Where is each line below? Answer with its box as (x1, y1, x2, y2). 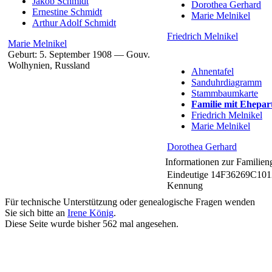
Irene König (67, 207, 114, 218)
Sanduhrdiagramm (191, 76, 262, 87)
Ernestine (32, 6, 70, 17)
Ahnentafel (191, 66, 234, 76)
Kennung (167, 180, 203, 191)
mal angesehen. (117, 218, 178, 229)
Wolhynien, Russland (8, 59, 90, 70)
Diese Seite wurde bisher (5, 218, 103, 229)
